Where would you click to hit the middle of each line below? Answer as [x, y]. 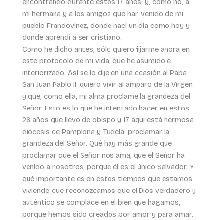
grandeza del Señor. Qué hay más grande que [97, 143]
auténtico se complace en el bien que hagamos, [101, 202]
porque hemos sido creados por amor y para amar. [107, 214]
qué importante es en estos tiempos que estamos [107, 179]
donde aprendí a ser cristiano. [72, 37]
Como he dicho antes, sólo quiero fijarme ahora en [106, 49]
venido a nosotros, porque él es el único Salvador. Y [108, 167]
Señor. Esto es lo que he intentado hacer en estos [105, 108]
